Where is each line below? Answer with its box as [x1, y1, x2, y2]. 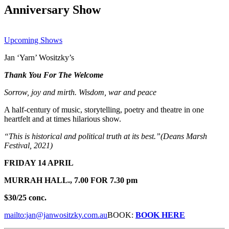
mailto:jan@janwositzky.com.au [4, 211, 107, 220]
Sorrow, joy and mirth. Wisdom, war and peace [4, 88, 156, 97]
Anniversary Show [4, 3, 101, 16]
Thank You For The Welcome [4, 71, 103, 80]
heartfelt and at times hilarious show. [4, 114, 121, 124]
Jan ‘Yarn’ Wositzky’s [4, 53, 74, 62]
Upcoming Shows [4, 36, 62, 45]
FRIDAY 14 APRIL [4, 158, 74, 168]
